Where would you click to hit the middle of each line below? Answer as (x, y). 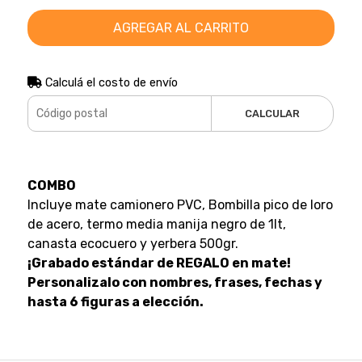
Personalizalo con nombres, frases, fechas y (175, 282)
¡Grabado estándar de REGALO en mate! (159, 263)
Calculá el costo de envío (109, 82)
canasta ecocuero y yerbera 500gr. (133, 243)
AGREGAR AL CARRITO (181, 27)
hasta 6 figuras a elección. (115, 301)
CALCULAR (273, 113)
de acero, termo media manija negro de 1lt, (156, 224)
